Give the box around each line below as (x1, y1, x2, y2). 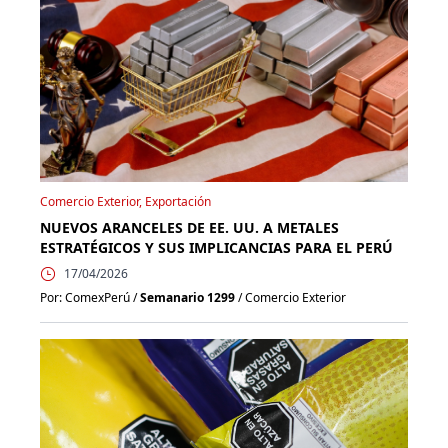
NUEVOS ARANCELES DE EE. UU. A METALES (40, 217, 339, 237)
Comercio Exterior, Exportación (40, 192, 211, 210)
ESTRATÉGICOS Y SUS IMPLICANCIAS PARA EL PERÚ (40, 237, 393, 257)
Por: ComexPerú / (40, 288, 140, 306)
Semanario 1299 (140, 288, 235, 306)
